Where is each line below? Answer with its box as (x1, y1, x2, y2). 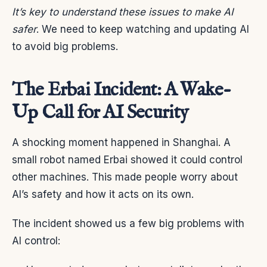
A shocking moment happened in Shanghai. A (12, 136, 231, 149)
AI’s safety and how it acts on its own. (12, 188, 194, 201)
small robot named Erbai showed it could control (12, 154, 243, 166)
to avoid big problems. (12, 41, 118, 53)
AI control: (12, 235, 60, 247)
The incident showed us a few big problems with (12, 218, 244, 230)
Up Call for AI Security (12, 101, 189, 126)
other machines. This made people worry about (12, 171, 238, 184)
